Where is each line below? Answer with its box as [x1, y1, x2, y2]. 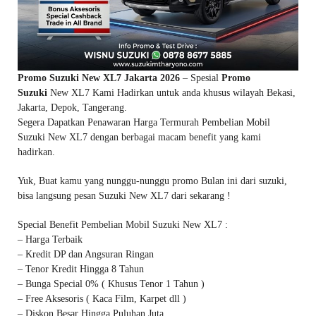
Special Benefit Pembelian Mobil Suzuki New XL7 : [18, 219, 228, 230]
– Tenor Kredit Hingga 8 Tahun [18, 264, 144, 274]
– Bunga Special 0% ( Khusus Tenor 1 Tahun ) [18, 279, 205, 289]
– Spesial [180, 73, 221, 83]
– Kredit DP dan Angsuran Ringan [18, 249, 154, 260]
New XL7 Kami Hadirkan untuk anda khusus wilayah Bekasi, [50, 87, 296, 98]
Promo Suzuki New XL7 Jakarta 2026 [18, 73, 180, 83]
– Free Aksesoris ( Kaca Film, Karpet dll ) [18, 293, 186, 304]
